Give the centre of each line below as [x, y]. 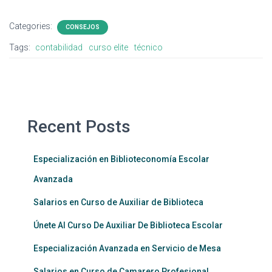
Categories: [32, 26]
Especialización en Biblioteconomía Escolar [121, 159]
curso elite [108, 47]
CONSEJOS [83, 27]
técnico [148, 47]
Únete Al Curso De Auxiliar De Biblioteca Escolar [128, 225]
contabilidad [59, 47]
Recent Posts [79, 126]
